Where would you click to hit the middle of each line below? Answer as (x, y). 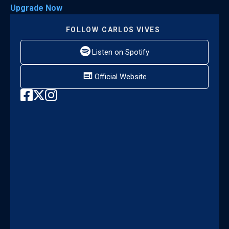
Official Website (120, 77)
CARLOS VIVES (131, 30)
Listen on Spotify (120, 52)
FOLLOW (82, 30)
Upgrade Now (36, 8)
